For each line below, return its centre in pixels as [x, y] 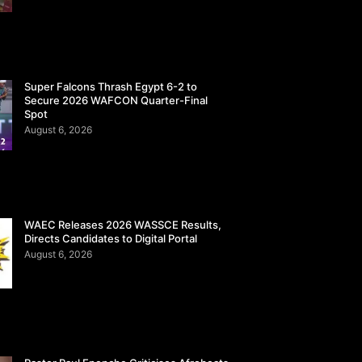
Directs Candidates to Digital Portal [111, 239]
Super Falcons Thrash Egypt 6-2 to [111, 87]
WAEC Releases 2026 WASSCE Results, [123, 225]
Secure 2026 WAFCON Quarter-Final [116, 101]
